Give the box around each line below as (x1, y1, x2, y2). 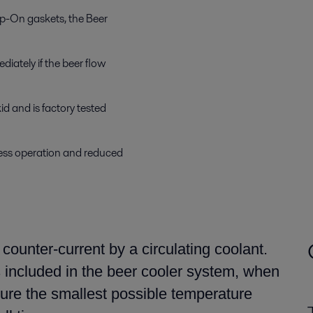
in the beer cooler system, (61, 263, 239, 280)
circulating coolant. (138, 240, 268, 258)
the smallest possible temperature (22, 285, 252, 303)
